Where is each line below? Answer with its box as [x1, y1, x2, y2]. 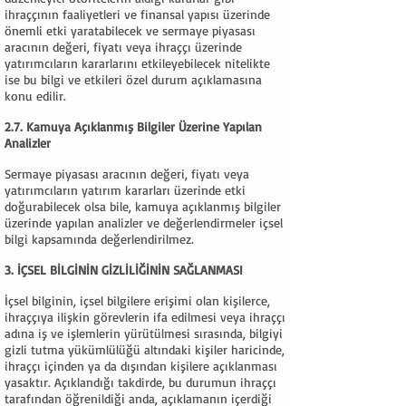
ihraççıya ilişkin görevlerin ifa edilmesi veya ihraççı [5, 309, 285, 324]
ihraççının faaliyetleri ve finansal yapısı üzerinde [5, 6, 270, 22]
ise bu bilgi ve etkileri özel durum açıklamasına [5, 72, 262, 87]
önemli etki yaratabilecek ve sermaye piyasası [5, 23, 256, 38]
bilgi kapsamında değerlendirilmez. [5, 231, 194, 246]
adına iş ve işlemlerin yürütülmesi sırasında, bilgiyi [5, 325, 283, 341]
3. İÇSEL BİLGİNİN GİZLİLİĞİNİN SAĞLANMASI [5, 262, 243, 277]
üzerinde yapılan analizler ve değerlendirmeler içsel [5, 215, 283, 230]
